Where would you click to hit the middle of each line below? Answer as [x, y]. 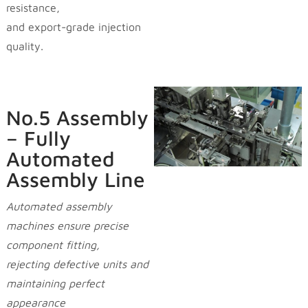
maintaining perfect [55, 284]
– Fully [38, 138]
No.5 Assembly [77, 118]
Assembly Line [75, 179]
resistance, [33, 8]
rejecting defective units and [77, 264]
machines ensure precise [67, 226]
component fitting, [53, 245]
